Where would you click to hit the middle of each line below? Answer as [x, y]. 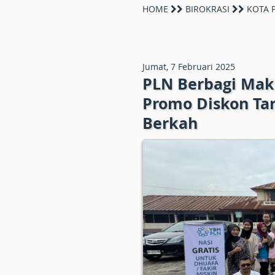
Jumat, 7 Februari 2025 [189, 67]
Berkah [170, 123]
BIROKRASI [207, 9]
